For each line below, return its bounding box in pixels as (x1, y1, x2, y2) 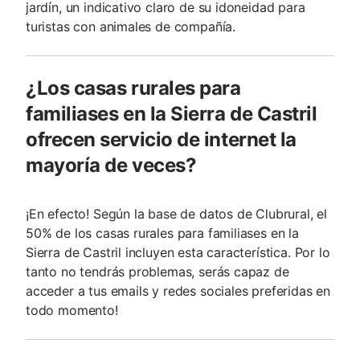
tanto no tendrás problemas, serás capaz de (26, 264, 289, 280)
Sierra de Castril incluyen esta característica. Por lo (26, 244, 330, 260)
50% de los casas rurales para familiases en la (26, 225, 299, 241)
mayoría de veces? (26, 153, 197, 177)
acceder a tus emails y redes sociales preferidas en (26, 283, 331, 299)
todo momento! (26, 302, 118, 318)
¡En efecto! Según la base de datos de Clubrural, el (26, 206, 328, 222)
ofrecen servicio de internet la (26, 128, 297, 151)
